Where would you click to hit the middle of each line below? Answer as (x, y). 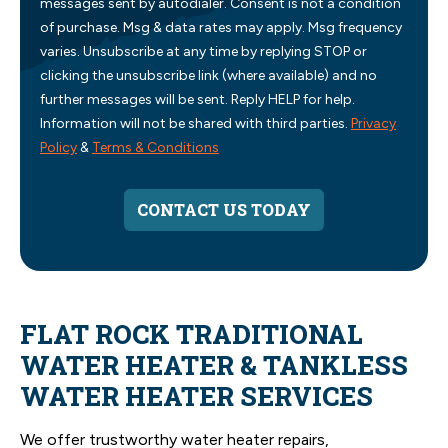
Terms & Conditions (155, 147)
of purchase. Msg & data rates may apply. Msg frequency (221, 27)
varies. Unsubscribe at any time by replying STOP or (203, 51)
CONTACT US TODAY (224, 209)
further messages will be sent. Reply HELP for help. (197, 99)
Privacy (373, 123)
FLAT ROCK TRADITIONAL (191, 333)
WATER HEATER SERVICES (196, 395)
